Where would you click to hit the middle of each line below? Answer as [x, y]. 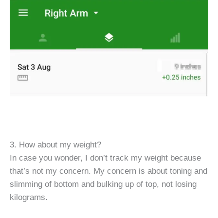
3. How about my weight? [55, 145]
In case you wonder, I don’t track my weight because [105, 158]
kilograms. [29, 197]
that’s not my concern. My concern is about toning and [109, 171]
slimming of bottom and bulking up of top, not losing [103, 184]
